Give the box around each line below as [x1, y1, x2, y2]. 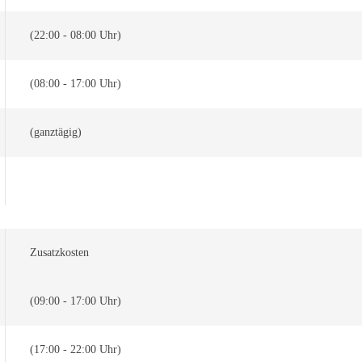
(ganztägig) [30, 126, 82, 138]
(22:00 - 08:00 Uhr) [30, 29, 121, 41]
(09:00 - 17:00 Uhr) [30, 295, 121, 307]
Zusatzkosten [30, 246, 89, 259]
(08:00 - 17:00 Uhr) [30, 78, 121, 90]
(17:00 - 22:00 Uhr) [30, 343, 121, 356]
